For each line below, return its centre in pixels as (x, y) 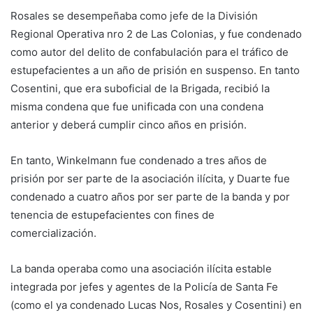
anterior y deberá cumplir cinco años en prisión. (129, 124)
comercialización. (53, 233)
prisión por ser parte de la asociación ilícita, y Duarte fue (150, 178)
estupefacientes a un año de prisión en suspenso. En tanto (155, 70)
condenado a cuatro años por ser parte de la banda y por (150, 196)
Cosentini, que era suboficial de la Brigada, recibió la (140, 88)
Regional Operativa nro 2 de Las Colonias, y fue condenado (156, 34)
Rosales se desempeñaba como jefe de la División (134, 15)
